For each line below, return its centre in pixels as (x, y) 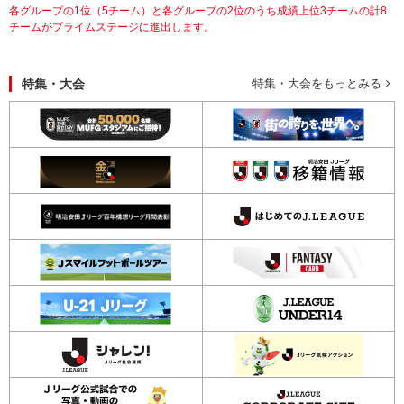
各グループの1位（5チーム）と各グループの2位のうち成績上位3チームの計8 (198, 11)
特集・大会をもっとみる (317, 83)
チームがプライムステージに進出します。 (112, 27)
